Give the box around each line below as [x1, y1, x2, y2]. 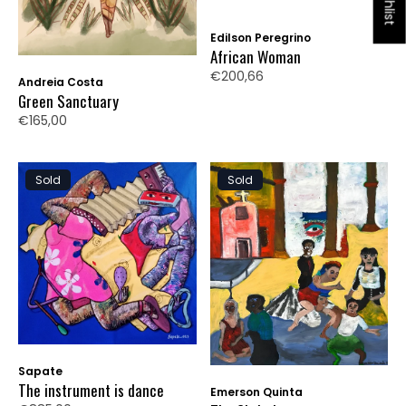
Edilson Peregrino [209, 29, 311, 45]
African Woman [209, 44, 301, 68]
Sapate [18, 362, 63, 379]
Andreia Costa [18, 73, 103, 90]
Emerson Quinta [209, 384, 303, 401]
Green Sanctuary [18, 89, 119, 112]
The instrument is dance [18, 378, 164, 401]
